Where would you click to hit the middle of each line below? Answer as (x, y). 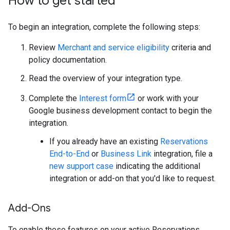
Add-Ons (30, 208)
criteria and (190, 48)
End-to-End (69, 154)
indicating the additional (157, 166)
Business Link (126, 154)
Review (43, 48)
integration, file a (182, 154)
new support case (81, 166)
